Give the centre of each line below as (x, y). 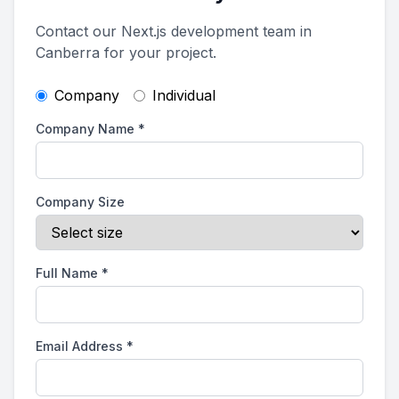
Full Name (67, 273)
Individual (184, 95)
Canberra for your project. (126, 53)
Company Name (85, 129)
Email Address (79, 346)
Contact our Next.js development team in (174, 31)
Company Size (80, 202)
